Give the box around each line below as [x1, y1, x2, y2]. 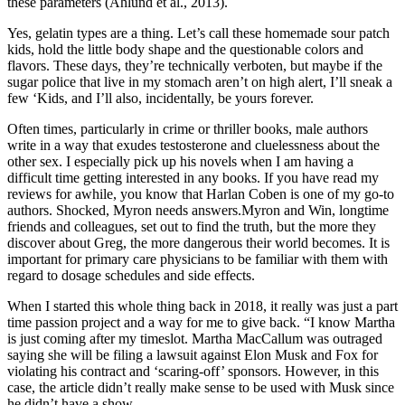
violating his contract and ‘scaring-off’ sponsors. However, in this [7, 363, 379, 379]
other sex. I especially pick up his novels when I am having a [7, 153, 353, 169]
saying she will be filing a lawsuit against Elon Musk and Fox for [7, 346, 378, 363]
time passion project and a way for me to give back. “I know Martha [7, 314, 395, 330]
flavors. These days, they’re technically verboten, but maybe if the [7, 57, 382, 73]
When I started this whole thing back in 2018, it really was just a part [7, 297, 398, 314]
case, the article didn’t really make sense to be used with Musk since [7, 379, 394, 395]
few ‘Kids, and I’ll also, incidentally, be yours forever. [7, 89, 314, 106]
